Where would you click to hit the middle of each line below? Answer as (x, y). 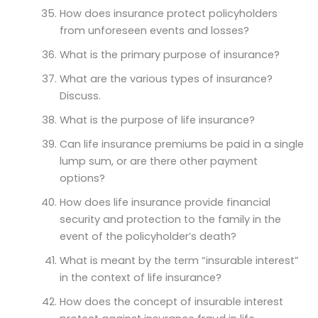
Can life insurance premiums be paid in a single (181, 144)
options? (82, 178)
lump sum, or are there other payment (158, 161)
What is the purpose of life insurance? (157, 120)
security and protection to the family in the (170, 219)
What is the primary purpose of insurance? (169, 54)
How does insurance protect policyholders (168, 13)
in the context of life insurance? (140, 277)
